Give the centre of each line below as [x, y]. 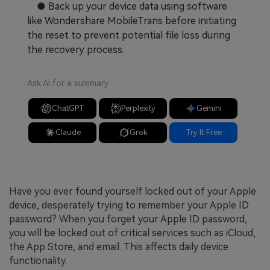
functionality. [38, 261]
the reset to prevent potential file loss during [129, 35]
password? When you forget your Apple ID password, [128, 219]
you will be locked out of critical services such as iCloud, [132, 233]
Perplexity [139, 108]
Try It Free [203, 133]
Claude [68, 133]
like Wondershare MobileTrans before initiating [132, 20]
